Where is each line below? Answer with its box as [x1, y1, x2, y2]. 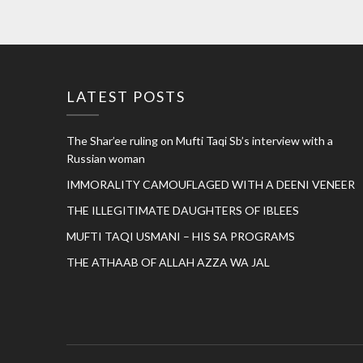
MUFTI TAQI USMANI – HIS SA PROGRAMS [66, 229, 295, 244]
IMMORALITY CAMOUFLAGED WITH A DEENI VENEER [66, 177, 355, 192]
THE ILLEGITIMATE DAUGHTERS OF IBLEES [66, 203, 299, 218]
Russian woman [66, 152, 145, 166]
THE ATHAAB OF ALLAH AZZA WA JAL [66, 255, 270, 270]
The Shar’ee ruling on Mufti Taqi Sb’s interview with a [66, 134, 333, 148]
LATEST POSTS [66, 88, 186, 106]
